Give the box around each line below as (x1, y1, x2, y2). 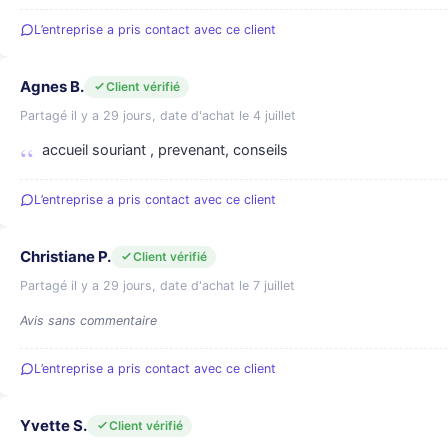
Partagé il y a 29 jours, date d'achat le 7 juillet (20, 278, 295, 293)
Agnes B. (20, 77, 84, 96)
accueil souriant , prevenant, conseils (42, 141, 288, 159)
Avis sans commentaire (20, 313, 157, 328)
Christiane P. (20, 247, 111, 266)
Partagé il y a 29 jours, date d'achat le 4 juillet (20, 108, 296, 123)
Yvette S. (20, 416, 87, 435)
